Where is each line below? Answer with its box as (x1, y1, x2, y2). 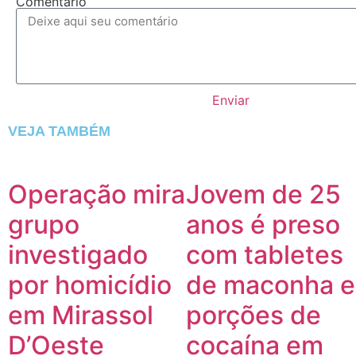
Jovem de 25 (186, 178, 341, 210)
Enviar (211, 91, 250, 108)
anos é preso (186, 208, 340, 240)
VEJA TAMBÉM (8, 122, 110, 139)
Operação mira (8, 178, 185, 210)
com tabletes (186, 238, 343, 270)
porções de (186, 299, 321, 331)
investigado (8, 238, 148, 270)
